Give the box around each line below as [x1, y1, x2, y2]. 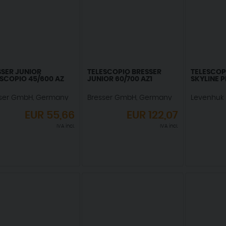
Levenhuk [190, 94, 224, 102]
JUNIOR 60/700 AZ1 [87, 76, 152, 83]
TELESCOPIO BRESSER [87, 69, 161, 76]
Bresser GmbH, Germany [87, 94, 172, 102]
